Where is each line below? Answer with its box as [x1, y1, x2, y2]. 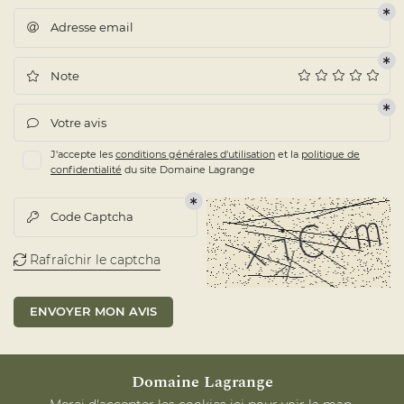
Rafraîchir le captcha [26, 252, 161, 268]
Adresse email [50, 21, 133, 34]
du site [122, 163, 160, 176]
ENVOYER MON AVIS [30, 304, 157, 318]
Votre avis [50, 116, 106, 130]
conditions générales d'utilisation [115, 148, 275, 161]
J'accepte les [50, 148, 115, 161]
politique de [301, 148, 360, 161]
